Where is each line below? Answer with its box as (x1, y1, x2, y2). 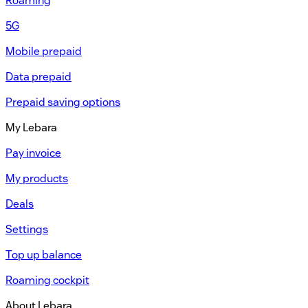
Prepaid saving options (5, 94, 120, 109)
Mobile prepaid (5, 43, 82, 58)
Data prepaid (5, 69, 71, 84)
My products (5, 170, 68, 186)
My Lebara (5, 120, 57, 135)
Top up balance (5, 247, 82, 262)
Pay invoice (5, 145, 61, 160)
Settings (5, 221, 48, 236)
